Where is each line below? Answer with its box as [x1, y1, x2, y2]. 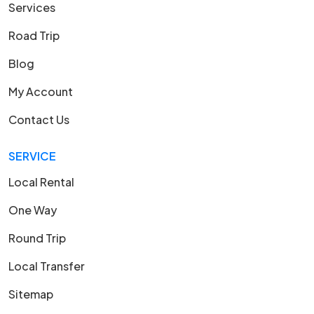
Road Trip [8, 28, 60, 43]
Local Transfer [8, 259, 85, 274]
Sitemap [8, 287, 53, 302]
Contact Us [8, 112, 69, 128]
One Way [8, 203, 57, 218]
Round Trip [8, 231, 66, 246]
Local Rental [8, 175, 74, 190]
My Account [8, 84, 73, 100]
